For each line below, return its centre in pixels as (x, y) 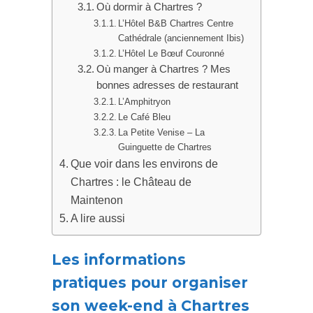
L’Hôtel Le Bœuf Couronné (172, 54)
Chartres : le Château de (131, 182)
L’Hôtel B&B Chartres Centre (176, 24)
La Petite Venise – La (162, 133)
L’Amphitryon (145, 102)
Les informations (119, 260)
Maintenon (97, 200)
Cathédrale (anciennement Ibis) (181, 38)
